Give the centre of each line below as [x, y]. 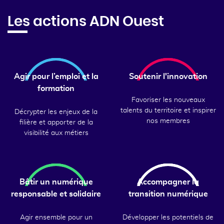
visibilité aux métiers [56, 133]
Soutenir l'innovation [168, 76]
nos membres [168, 121]
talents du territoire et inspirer [168, 110]
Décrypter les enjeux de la [56, 112]
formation [56, 88]
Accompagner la [168, 182]
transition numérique [168, 194]
